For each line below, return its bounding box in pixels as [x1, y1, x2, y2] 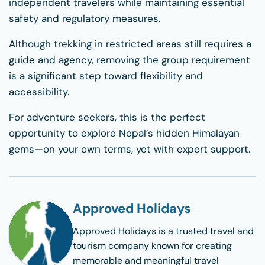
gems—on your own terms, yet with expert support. [9, 143, 250, 156]
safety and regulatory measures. [9, 12, 160, 25]
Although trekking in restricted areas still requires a [9, 37, 251, 51]
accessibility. [9, 85, 69, 99]
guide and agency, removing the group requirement [9, 53, 250, 67]
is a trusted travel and [156, 225, 254, 238]
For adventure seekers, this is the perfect [9, 111, 205, 124]
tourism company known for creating [73, 240, 232, 253]
